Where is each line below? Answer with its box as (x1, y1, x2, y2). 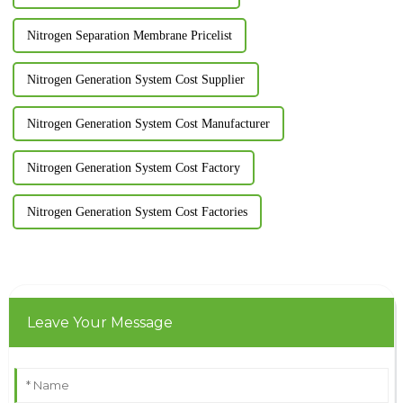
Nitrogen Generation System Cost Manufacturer (26, 117, 270, 131)
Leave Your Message (26, 314, 173, 332)
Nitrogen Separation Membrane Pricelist (26, 29, 232, 43)
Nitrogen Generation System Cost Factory (26, 161, 240, 175)
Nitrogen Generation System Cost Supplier (26, 73, 245, 87)
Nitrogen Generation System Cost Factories (26, 205, 247, 219)
